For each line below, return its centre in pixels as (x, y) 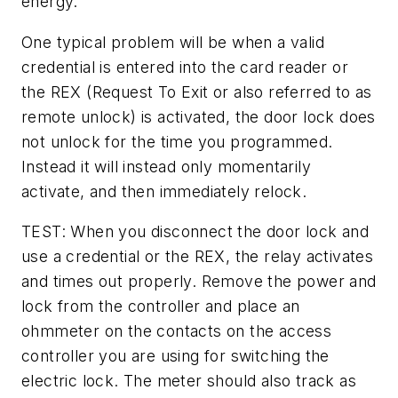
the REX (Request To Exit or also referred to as (197, 92)
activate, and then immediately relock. (164, 191)
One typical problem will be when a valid (173, 42)
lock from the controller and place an (161, 306)
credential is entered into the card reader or (185, 67)
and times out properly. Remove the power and (199, 282)
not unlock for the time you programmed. (177, 141)
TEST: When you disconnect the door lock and (195, 232)
